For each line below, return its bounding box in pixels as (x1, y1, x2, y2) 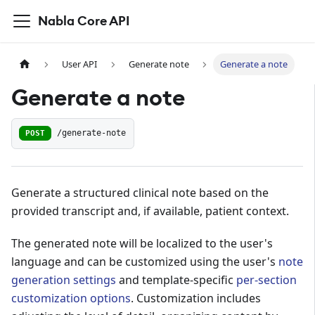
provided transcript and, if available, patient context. (11, 202, 289, 219)
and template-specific (116, 271, 236, 288)
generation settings (11, 271, 116, 288)
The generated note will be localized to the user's (11, 235, 273, 251)
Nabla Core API (38, 14, 129, 27)
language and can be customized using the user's (11, 253, 278, 269)
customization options (11, 290, 131, 306)
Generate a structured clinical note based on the (11, 184, 269, 200)
